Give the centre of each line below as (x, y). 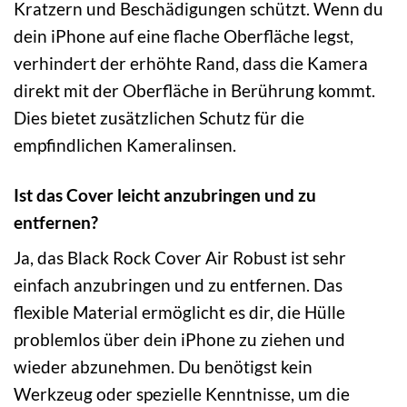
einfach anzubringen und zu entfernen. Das (178, 285)
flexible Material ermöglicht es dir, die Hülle (179, 313)
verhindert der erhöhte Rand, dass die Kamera (191, 63)
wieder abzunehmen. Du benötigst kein (163, 367)
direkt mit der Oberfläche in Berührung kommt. (194, 90)
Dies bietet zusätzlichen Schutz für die (159, 117)
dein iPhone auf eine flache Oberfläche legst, (184, 35)
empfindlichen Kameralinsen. (125, 144)
